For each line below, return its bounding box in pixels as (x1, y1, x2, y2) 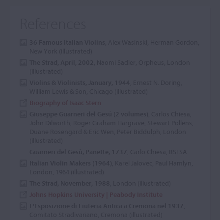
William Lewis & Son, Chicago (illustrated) (29, 87, 148, 96)
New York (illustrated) (29, 47, 92, 55)
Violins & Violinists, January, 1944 (29, 78, 130, 87)
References (20, 14, 86, 33)
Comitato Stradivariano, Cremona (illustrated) (29, 210, 163, 219)
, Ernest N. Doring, (130, 78, 182, 87)
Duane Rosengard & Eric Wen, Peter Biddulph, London (29, 127, 186, 136)
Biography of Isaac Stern (29, 98, 101, 107)
